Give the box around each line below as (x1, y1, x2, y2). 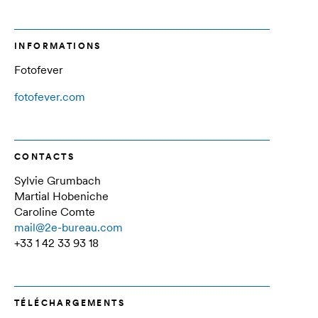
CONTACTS (14, 151, 75, 162)
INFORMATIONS (14, 40, 102, 51)
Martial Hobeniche (14, 189, 109, 203)
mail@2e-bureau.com (14, 220, 123, 234)
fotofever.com (14, 89, 85, 104)
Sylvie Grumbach (14, 173, 101, 187)
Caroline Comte (14, 204, 95, 219)
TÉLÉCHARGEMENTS (14, 297, 125, 308)
